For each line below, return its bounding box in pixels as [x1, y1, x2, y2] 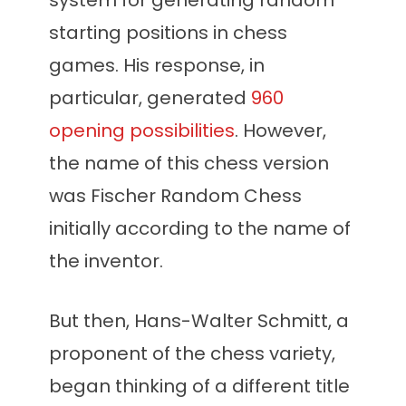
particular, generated [49, 85, 251, 111]
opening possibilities [49, 118, 235, 144]
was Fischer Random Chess [49, 183, 302, 209]
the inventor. [49, 248, 163, 275]
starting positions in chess [49, 20, 287, 46]
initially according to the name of [49, 216, 351, 242]
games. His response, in [49, 53, 265, 79]
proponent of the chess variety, [49, 341, 335, 367]
